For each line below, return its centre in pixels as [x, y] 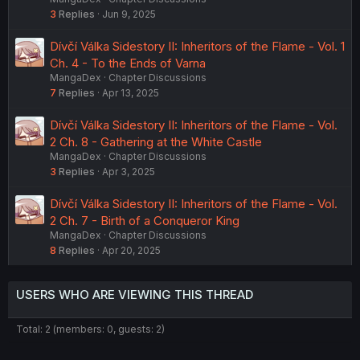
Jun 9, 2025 [129, 14]
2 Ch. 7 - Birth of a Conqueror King [145, 220]
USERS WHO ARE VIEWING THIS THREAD [135, 294]
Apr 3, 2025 [129, 171]
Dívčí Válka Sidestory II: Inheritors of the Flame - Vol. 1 [197, 46]
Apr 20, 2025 [131, 250]
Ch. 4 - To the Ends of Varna [128, 63]
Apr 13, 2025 [131, 92]
